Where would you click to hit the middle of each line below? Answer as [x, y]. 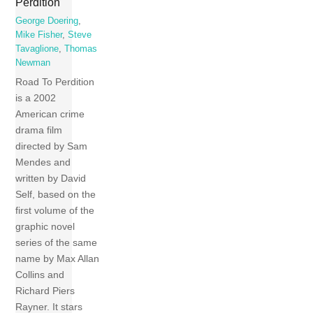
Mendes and [43, 162]
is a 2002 [36, 98]
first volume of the [55, 211]
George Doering [47, 21]
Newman [33, 63]
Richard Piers [45, 291]
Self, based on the [56, 195]
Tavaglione [37, 49]
